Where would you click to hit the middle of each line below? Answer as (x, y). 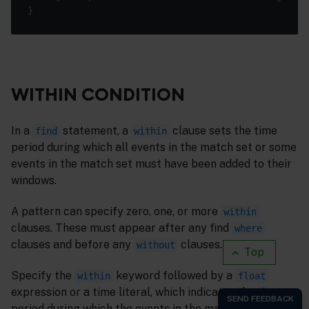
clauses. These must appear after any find (121, 228)
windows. (34, 180)
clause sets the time (223, 130)
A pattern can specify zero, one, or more (116, 211)
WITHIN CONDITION (98, 94)
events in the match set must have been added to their (151, 163)
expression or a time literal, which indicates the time (146, 292)
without (156, 245)
